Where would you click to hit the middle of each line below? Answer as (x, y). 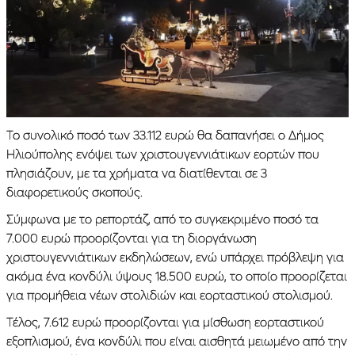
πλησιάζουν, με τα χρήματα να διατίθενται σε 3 (137, 172)
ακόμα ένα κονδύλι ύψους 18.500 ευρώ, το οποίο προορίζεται (177, 275)
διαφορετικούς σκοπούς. (74, 191)
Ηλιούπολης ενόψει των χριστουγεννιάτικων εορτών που (163, 153)
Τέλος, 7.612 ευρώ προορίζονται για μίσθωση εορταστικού (165, 321)
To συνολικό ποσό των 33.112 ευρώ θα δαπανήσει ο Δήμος (165, 134)
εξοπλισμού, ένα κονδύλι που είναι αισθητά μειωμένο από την (177, 340)
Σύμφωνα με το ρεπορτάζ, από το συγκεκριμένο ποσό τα (162, 218)
